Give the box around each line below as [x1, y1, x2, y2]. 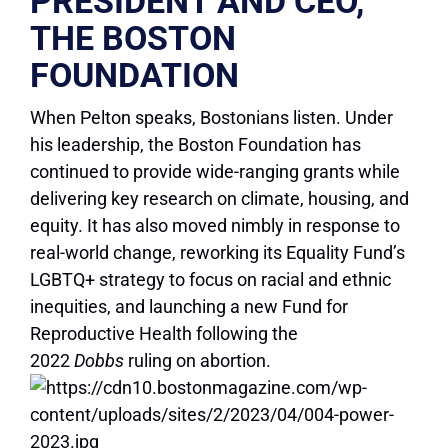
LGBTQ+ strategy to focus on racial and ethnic [30, 269, 391, 291]
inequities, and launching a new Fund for [30, 296, 348, 318]
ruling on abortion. [124, 350, 271, 372]
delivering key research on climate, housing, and [30, 188, 409, 210]
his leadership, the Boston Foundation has [30, 134, 361, 156]
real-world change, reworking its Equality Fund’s [30, 242, 405, 264]
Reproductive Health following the [30, 323, 298, 345]
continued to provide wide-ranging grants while [30, 161, 400, 183]
